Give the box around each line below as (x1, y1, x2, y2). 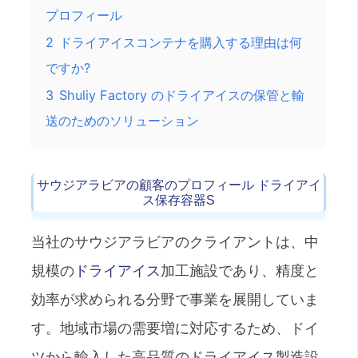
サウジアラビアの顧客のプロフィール (36, 177, 257, 192)
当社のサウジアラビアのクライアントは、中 (31, 233, 319, 250)
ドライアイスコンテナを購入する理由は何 (59, 34, 302, 50)
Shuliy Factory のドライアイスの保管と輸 (59, 86, 304, 103)
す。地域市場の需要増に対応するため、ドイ (31, 319, 319, 336)
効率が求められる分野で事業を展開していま (31, 290, 319, 308)
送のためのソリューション (46, 112, 199, 129)
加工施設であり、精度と (161, 261, 319, 279)
